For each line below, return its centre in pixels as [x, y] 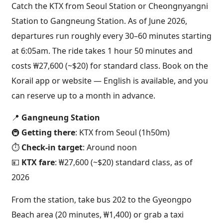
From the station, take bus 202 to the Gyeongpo [102, 199]
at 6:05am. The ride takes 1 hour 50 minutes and [102, 51]
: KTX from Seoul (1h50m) [122, 133]
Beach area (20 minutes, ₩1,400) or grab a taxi [98, 214]
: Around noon [110, 148]
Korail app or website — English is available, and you [110, 81]
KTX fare [38, 163]
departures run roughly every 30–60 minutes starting [111, 36]
